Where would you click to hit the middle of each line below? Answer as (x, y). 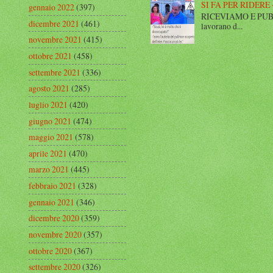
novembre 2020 (55, 235)
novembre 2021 (55, 40)
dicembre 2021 (54, 23)
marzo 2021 (49, 169)
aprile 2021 (48, 153)
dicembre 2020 (54, 218)
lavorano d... (222, 26)
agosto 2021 (49, 88)
